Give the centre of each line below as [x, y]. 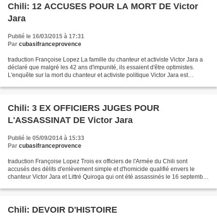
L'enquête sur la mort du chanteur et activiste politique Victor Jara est [98, 75]
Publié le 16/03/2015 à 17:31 [46, 36]
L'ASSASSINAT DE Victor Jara [70, 120]
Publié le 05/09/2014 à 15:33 [46, 138]
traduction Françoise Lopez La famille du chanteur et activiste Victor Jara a [105, 60]
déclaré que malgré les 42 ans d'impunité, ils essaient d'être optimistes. [101, 67]
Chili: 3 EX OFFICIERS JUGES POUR [84, 108]
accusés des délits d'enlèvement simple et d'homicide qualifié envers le [101, 169]
